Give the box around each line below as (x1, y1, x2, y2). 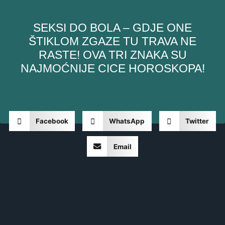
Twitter (185, 117, 209, 126)
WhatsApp (109, 117, 145, 126)
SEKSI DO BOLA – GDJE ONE (33, 21, 192, 34)
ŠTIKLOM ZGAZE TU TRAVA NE (29, 34, 196, 48)
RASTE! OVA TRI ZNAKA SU (38, 48, 187, 61)
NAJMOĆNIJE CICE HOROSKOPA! (20, 61, 205, 75)
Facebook (35, 117, 68, 126)
